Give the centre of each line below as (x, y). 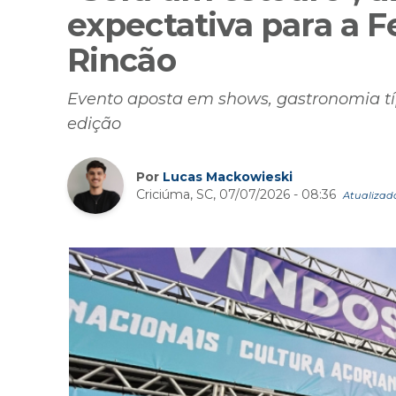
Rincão (122, 61)
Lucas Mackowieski (228, 176)
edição (94, 124)
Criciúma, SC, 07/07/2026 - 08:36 (238, 194)
